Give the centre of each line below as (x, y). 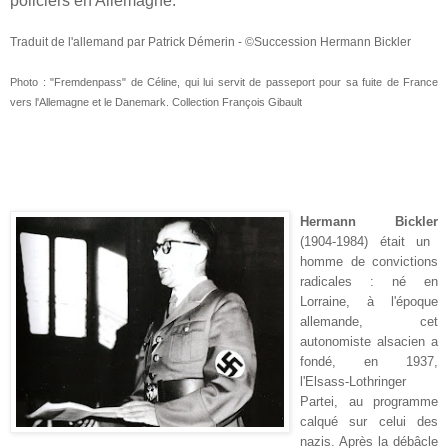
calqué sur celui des (369, 421)
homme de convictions (369, 261)
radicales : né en (369, 281)
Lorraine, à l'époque (369, 301)
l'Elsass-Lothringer (353, 381)
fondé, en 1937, (369, 361)
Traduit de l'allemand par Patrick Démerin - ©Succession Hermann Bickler (210, 41)
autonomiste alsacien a (369, 341)
